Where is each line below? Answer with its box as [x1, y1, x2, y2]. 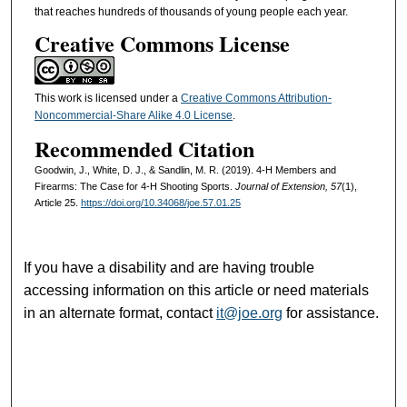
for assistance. [283, 304, 380, 321]
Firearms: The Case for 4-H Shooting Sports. [34, 180, 235, 192]
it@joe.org [216, 304, 283, 321]
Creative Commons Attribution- [180, 92, 332, 105]
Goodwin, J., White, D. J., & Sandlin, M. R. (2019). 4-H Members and [34, 164, 336, 175]
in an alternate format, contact [24, 304, 217, 321]
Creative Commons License [34, 27, 290, 60]
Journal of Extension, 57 [234, 180, 342, 192]
